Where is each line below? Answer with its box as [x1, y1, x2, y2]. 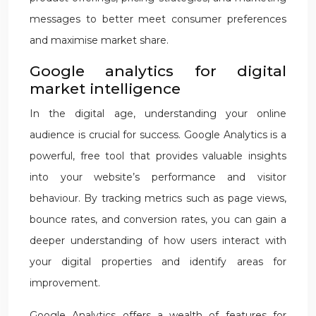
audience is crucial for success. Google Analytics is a [30, 128, 286, 141]
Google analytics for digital [30, 62, 286, 80]
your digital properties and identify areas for [30, 255, 286, 268]
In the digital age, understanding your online [30, 107, 286, 120]
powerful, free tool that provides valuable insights [30, 150, 286, 162]
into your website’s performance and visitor [30, 171, 286, 183]
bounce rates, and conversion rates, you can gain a [30, 213, 286, 226]
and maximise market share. [30, 34, 169, 47]
